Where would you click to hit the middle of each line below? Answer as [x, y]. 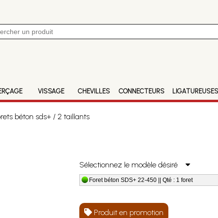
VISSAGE [51, 91]
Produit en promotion [128, 212]
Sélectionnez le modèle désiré [133, 165]
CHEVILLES [94, 91]
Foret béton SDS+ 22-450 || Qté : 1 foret [141, 180]
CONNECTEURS [142, 91]
